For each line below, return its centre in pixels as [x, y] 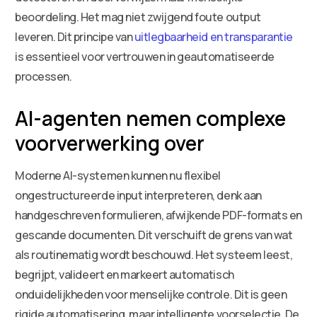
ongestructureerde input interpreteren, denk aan [138, 195]
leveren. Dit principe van [75, 36]
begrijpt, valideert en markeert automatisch [125, 274]
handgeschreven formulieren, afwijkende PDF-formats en [158, 215]
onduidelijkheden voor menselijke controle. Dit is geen [151, 294]
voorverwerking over [110, 143]
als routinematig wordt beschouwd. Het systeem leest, [154, 254]
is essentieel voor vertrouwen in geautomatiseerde [145, 56]
